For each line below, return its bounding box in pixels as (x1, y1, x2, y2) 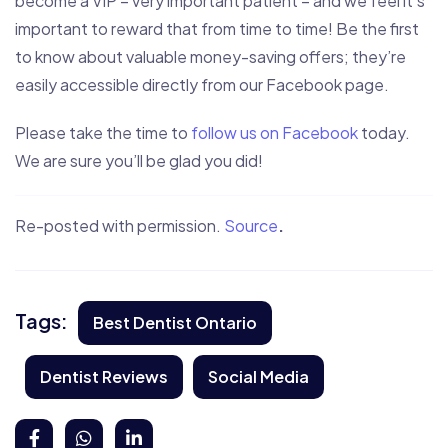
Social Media (208, 366, 309, 388)
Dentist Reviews (40, 366, 168, 388)
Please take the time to (15, 122, 191, 144)
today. (358, 122, 410, 144)
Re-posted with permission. (15, 215, 224, 237)
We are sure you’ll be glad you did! (15, 150, 263, 172)
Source (224, 215, 278, 237)
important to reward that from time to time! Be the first (15, 18, 419, 40)
